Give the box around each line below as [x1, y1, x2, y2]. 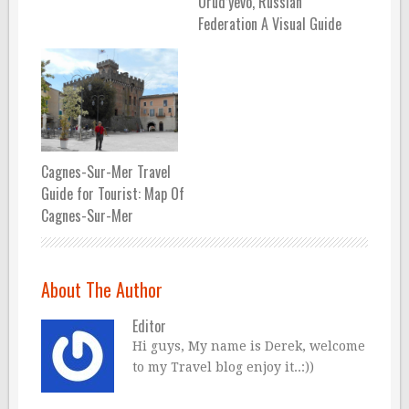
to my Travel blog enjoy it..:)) [132, 359, 314, 374]
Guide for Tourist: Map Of [41, 182, 184, 204]
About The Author [41, 275, 163, 303]
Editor [132, 314, 166, 337]
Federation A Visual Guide [197, 13, 341, 36]
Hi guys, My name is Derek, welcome [132, 338, 365, 353]
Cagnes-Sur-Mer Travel [41, 160, 171, 183]
